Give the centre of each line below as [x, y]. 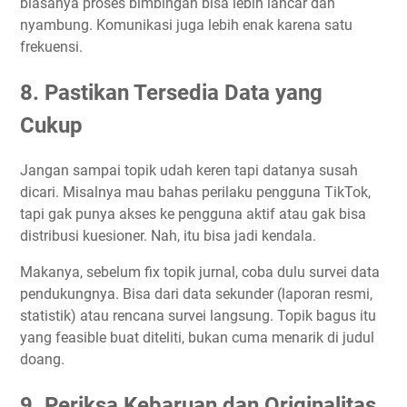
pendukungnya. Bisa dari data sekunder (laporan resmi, [196, 293]
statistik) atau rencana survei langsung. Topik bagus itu [198, 315]
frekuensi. [51, 46]
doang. [42, 359]
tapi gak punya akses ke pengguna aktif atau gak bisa [193, 213]
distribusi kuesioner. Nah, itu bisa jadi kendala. [168, 235]
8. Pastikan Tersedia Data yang [171, 92]
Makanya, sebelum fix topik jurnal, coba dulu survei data [200, 272]
